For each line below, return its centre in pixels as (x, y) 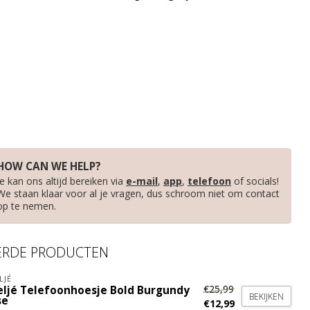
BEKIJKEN (266, 297)
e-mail (142, 181)
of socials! (255, 181)
